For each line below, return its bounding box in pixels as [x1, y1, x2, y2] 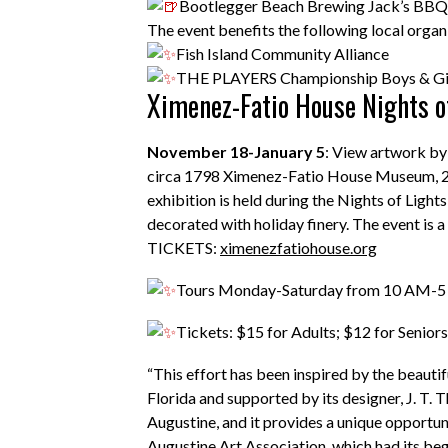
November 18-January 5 [147, 142, 325, 161]
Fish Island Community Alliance [176, 44, 389, 63]
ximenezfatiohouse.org [220, 238, 377, 257]
